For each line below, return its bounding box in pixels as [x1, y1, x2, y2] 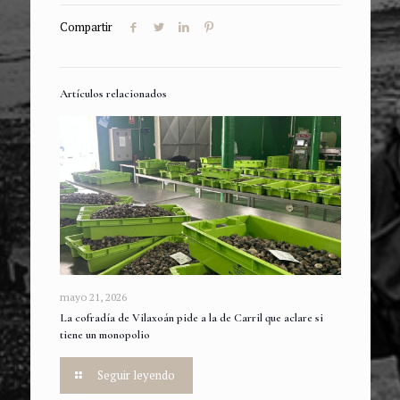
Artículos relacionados [59, 87, 167, 102]
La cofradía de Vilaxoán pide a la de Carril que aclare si [59, 310, 323, 325]
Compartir [59, 19, 112, 36]
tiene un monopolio [59, 327, 150, 342]
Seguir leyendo [96, 366, 175, 383]
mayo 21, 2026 [59, 289, 127, 304]
